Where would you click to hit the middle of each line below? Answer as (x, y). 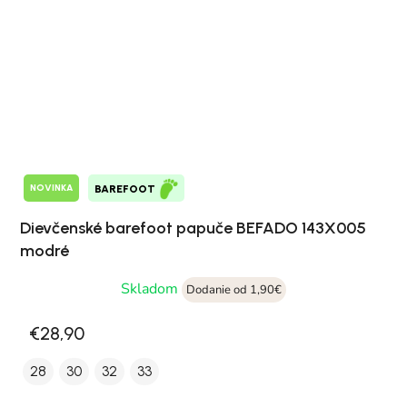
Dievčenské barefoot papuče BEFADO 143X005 (193, 228)
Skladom (151, 288)
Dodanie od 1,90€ (234, 289)
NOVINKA (51, 188)
